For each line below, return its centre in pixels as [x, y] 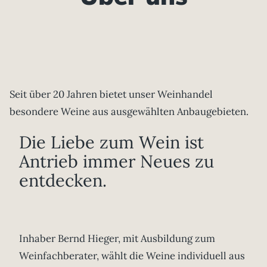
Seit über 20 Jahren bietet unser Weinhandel [111, 94]
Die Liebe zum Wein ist [111, 142]
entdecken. [63, 181]
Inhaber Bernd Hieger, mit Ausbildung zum [117, 238]
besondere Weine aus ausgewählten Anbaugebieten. [129, 112]
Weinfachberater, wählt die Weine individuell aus [132, 255]
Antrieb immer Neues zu [117, 162]
